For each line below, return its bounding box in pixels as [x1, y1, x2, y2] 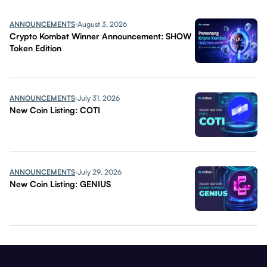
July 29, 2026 [77, 167, 122, 177]
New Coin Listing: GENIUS [10, 179, 111, 190]
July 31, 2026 [77, 94, 120, 103]
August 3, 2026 [77, 20, 127, 29]
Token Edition [10, 43, 61, 54]
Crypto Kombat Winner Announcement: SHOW [10, 31, 191, 42]
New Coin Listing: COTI [10, 105, 100, 116]
